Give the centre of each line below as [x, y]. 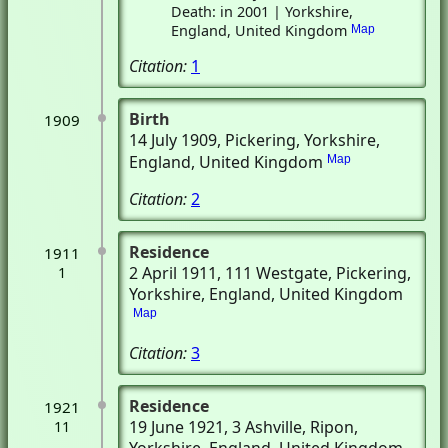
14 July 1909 [173, 140]
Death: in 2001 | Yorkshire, [262, 11]
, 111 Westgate [272, 273]
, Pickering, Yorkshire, [298, 140]
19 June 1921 [176, 427]
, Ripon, [330, 427]
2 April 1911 [173, 273]
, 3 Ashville [263, 427]
